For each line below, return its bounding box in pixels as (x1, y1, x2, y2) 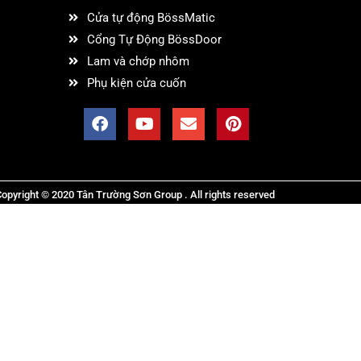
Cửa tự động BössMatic (86, 10, 215, 25)
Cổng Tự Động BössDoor (86, 32, 222, 47)
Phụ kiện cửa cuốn (86, 76, 186, 90)
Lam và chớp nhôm (86, 54, 189, 68)
